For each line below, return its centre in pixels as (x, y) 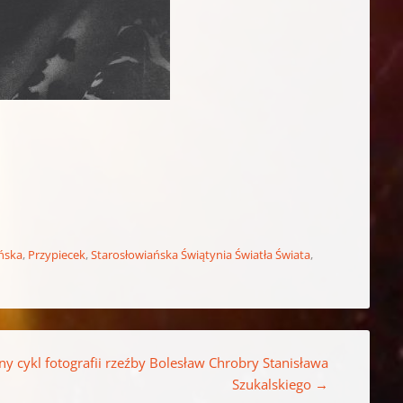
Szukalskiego (274, 384)
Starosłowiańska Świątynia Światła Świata (201, 254)
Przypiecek (57, 254)
